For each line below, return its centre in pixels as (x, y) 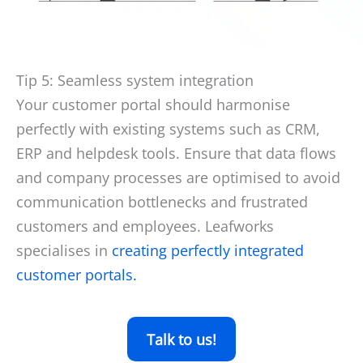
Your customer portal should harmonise (153, 104)
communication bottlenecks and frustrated (162, 201)
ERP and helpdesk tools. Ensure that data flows (176, 153)
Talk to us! (181, 339)
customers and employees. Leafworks (145, 226)
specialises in (62, 250)
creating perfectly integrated (206, 250)
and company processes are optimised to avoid (178, 177)
